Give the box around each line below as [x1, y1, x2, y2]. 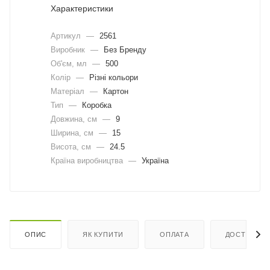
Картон [101, 86, 128, 96]
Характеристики [51, 4, 113, 14]
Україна [139, 155, 169, 165]
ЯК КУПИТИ [83, 231, 124, 239]
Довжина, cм [51, 114, 99, 124]
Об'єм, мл [51, 58, 89, 68]
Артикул [51, 31, 83, 40]
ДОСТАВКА [225, 231, 265, 239]
